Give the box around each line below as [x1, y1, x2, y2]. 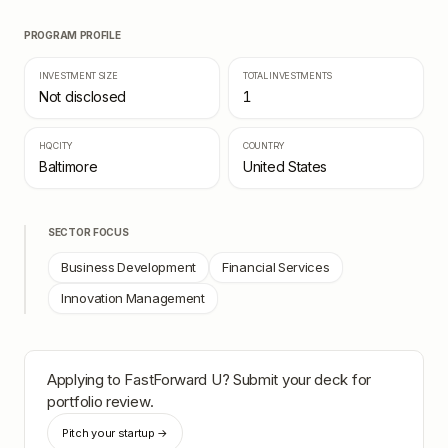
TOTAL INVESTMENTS [243, 70, 332, 81]
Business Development [61, 259, 196, 275]
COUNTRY [243, 140, 285, 151]
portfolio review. [47, 392, 154, 411]
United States [243, 158, 328, 175]
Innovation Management [61, 290, 205, 306]
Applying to [47, 370, 125, 389]
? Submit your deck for [221, 370, 371, 389]
